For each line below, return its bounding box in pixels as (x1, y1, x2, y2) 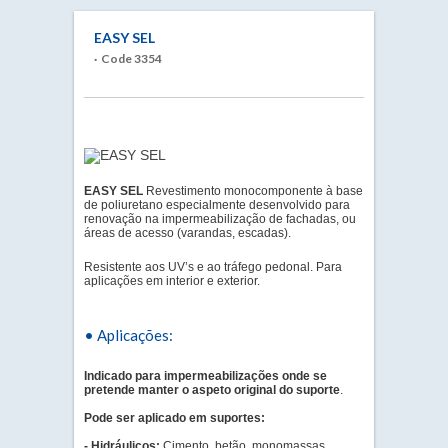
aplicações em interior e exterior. (84, 274, 260, 288)
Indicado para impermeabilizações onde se (84, 369, 327, 383)
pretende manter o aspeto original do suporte (84, 383, 340, 397)
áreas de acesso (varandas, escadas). (84, 226, 291, 240)
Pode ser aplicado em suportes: (84, 411, 265, 425)
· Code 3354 (94, 51, 162, 66)
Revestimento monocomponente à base (143, 184, 363, 198)
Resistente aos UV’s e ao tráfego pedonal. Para (84, 260, 342, 274)
